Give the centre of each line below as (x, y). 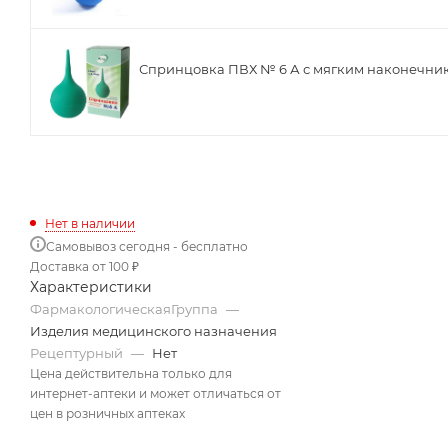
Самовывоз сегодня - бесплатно (147, 246)
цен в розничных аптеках (107, 413)
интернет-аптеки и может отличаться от (155, 393)
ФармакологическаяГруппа (125, 308)
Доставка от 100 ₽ (84, 266)
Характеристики (91, 286)
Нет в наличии (90, 223)
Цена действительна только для (131, 373)
